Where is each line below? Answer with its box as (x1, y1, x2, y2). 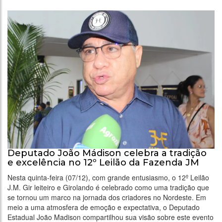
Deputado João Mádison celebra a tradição (7, 147, 207, 159)
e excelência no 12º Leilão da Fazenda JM (7, 157, 199, 168)
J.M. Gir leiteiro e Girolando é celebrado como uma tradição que (7, 182, 209, 192)
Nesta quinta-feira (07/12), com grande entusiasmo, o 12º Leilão (7, 172, 209, 182)
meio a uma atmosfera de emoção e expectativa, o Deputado (7, 202, 200, 212)
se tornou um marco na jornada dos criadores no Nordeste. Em (7, 192, 206, 202)
